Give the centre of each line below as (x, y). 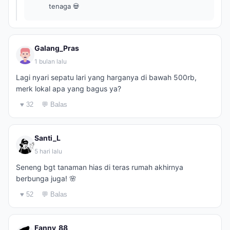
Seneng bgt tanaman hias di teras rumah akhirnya (100, 167)
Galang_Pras (57, 48)
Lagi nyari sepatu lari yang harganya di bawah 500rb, (106, 77)
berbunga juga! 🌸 (46, 178)
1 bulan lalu (51, 61)
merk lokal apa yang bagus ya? (69, 89)
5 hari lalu (48, 151)
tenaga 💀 (64, 6)
